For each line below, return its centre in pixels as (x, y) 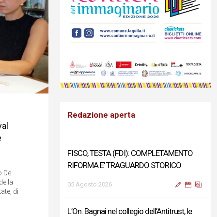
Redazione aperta (101, 115)
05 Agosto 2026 (90, 184)
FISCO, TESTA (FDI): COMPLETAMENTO (130, 153)
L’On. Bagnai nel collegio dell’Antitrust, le (130, 211)
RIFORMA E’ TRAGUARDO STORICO (124, 165)
